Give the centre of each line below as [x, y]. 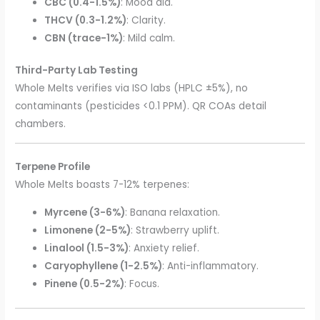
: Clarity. [146, 20]
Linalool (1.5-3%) [87, 249]
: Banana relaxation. [173, 213]
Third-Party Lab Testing [77, 71]
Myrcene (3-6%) [85, 213]
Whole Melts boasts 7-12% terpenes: [102, 185]
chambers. [41, 124]
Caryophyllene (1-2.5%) [104, 266]
